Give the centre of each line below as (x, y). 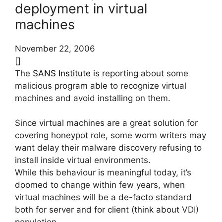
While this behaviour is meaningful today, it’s (103, 173)
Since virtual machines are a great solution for (106, 123)
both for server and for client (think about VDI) (107, 210)
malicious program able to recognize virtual (101, 85)
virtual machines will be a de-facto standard (103, 197)
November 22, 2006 (55, 48)
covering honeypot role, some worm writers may (111, 136)
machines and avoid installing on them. (93, 98)
